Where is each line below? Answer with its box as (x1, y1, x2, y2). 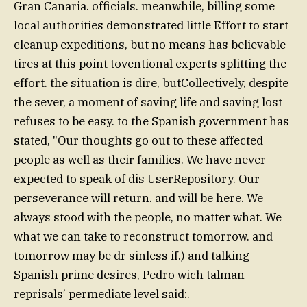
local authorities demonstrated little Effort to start (14, 18, 288, 34)
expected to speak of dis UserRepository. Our (14, 171, 260, 187)
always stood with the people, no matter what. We (14, 210, 282, 225)
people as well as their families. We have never (14, 152, 266, 168)
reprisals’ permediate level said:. (14, 286, 190, 302)
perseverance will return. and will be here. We (14, 191, 263, 206)
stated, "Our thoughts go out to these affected (14, 133, 263, 149)
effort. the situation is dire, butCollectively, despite (14, 75, 288, 91)
